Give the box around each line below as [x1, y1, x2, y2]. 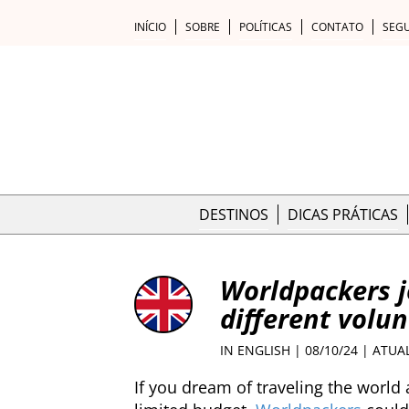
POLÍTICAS [239, 19, 292, 35]
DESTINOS [199, 204, 268, 225]
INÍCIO [134, 19, 166, 35]
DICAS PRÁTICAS [288, 204, 398, 225]
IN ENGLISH [220, 341, 290, 359]
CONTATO [311, 19, 363, 35]
